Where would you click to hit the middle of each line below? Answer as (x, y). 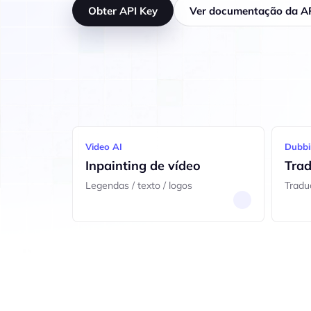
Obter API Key (123, 10)
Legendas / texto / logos (139, 185)
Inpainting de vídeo (143, 166)
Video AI (104, 146)
